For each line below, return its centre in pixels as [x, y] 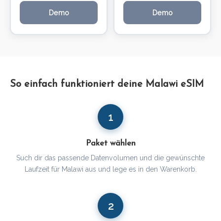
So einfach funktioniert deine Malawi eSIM [107, 85]
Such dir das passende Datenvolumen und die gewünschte [110, 158]
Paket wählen [110, 144]
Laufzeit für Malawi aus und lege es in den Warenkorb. [110, 169]
